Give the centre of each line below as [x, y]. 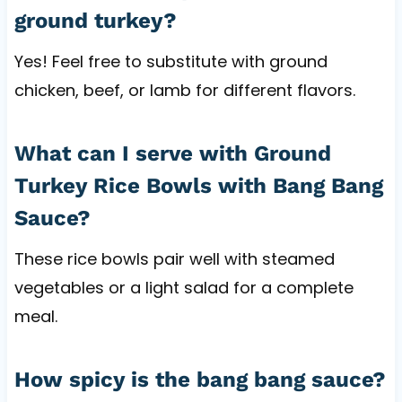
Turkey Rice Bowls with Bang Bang [198, 185]
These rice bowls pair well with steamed [174, 258]
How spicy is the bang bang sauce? [200, 379]
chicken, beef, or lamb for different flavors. [184, 90]
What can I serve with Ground [172, 153]
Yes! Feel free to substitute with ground [170, 61]
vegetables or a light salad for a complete [184, 287]
